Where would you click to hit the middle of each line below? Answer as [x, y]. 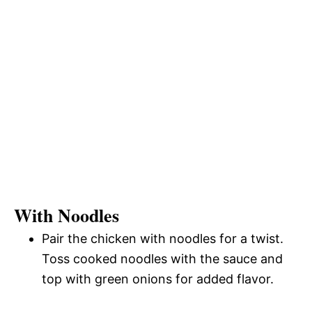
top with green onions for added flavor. [158, 279]
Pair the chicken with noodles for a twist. [163, 238]
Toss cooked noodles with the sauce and [162, 258]
